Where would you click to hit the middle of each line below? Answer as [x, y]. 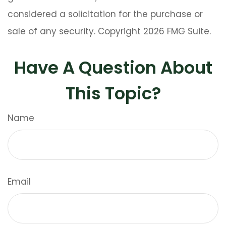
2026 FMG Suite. [177, 32]
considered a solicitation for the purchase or [105, 14]
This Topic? [113, 94]
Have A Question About [113, 68]
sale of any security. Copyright [75, 32]
